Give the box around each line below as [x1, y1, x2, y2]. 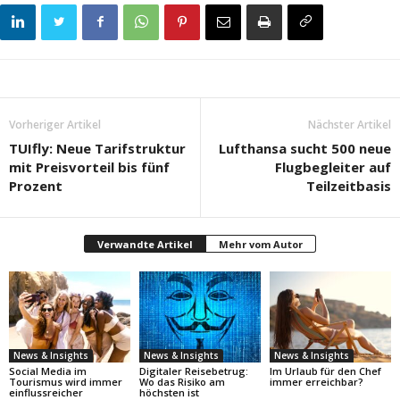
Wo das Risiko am [138, 374, 225, 388]
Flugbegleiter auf [275, 157, 391, 176]
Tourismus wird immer [9, 374, 122, 388]
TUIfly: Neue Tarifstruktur [9, 138, 186, 157]
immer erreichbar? [269, 374, 363, 388]
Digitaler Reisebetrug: [138, 363, 248, 378]
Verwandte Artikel [97, 237, 193, 251]
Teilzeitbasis [306, 176, 391, 195]
